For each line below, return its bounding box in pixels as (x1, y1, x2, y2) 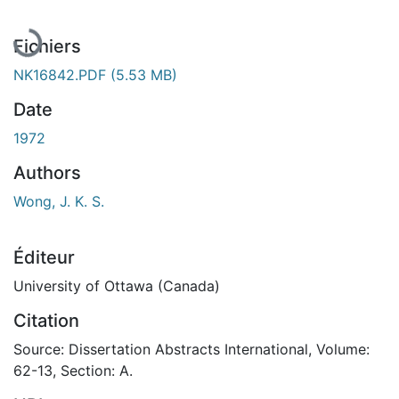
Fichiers (13, 35, 81, 57)
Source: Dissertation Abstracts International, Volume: (13, 339, 370, 358)
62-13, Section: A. (13, 361, 133, 379)
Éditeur (13, 246, 75, 268)
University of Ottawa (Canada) (13, 276, 220, 295)
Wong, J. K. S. (13, 191, 104, 210)
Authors (13, 161, 81, 183)
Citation (13, 309, 79, 331)
